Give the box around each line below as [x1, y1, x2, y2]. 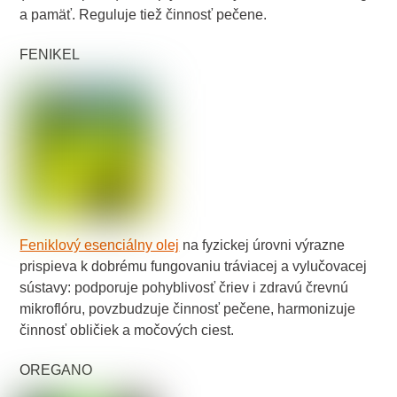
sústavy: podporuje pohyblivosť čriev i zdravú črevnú [19, 280, 349, 296]
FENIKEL [19, 46, 81, 62]
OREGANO [19, 362, 93, 378]
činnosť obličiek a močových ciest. [19, 323, 235, 339]
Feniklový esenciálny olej [19, 237, 180, 253]
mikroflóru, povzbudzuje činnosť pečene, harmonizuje [19, 301, 356, 317]
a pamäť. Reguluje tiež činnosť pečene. [19, 6, 268, 22]
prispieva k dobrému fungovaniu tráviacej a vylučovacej [19, 259, 368, 275]
